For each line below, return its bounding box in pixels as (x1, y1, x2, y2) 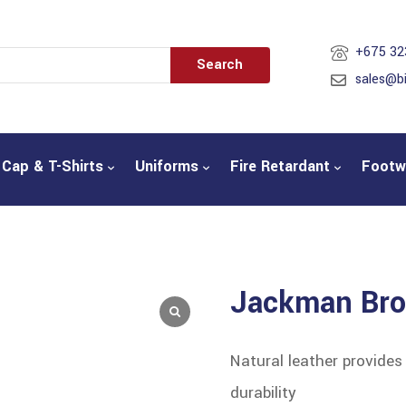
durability (230, 381, 296, 404)
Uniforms (135, 156, 199, 178)
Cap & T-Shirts (2, 156, 104, 178)
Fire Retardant (230, 156, 331, 178)
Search (197, 54, 244, 74)
